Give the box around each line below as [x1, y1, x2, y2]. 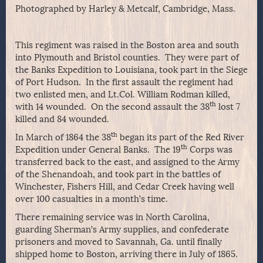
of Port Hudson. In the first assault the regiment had [15, 77, 233, 88]
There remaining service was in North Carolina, [15, 212, 210, 223]
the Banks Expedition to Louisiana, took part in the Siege [15, 65, 248, 76]
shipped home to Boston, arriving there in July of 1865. [15, 249, 238, 260]
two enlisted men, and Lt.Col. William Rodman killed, [15, 89, 230, 100]
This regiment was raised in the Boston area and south [15, 40, 239, 51]
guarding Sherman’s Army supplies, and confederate [15, 224, 229, 235]
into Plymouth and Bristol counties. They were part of [15, 52, 239, 63]
